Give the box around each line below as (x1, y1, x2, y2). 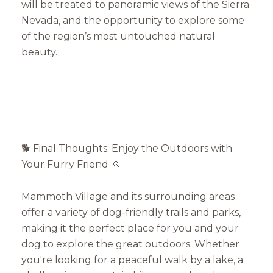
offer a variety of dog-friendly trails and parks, (21, 206, 241, 218)
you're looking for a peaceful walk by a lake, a (21, 253, 243, 266)
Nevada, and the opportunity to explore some (21, 15, 244, 27)
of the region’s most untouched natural (21, 30, 215, 43)
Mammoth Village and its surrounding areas (21, 190, 235, 202)
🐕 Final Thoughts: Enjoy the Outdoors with (21, 143, 232, 155)
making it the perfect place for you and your (21, 222, 239, 234)
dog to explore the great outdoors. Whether (21, 238, 239, 250)
